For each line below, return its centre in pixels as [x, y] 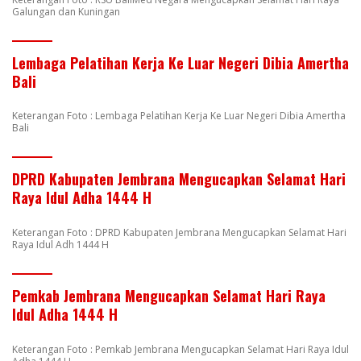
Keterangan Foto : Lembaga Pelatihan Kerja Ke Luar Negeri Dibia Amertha [179, 116]
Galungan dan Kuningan [66, 11]
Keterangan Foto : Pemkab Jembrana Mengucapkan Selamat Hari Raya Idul [180, 349]
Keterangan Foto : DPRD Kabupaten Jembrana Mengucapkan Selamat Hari [179, 233]
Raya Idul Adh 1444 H [60, 245]
